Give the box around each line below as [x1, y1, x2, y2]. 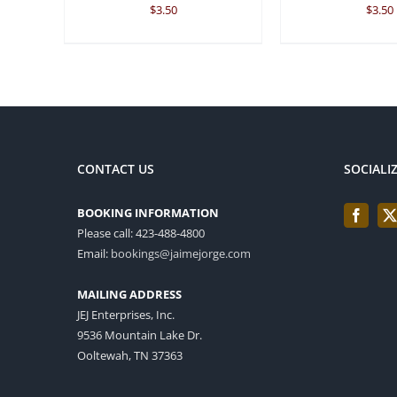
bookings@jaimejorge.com [111, 245, 251, 262]
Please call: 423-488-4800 [77, 225, 205, 242]
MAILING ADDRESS [77, 286, 182, 303]
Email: [77, 245, 111, 262]
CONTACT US [77, 160, 154, 178]
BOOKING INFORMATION [77, 205, 219, 222]
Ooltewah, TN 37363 [77, 347, 183, 364]
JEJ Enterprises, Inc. [77, 307, 175, 323]
